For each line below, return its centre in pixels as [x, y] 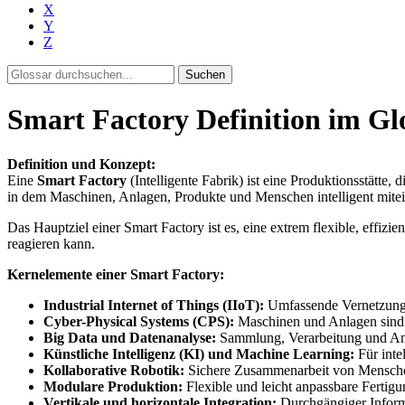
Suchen [205, 75]
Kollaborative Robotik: [114, 370]
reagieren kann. [51, 243]
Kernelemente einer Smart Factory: [116, 274]
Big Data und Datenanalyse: [130, 337]
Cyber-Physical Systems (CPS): [139, 321]
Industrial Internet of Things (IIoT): [154, 305]
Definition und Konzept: [81, 164]
